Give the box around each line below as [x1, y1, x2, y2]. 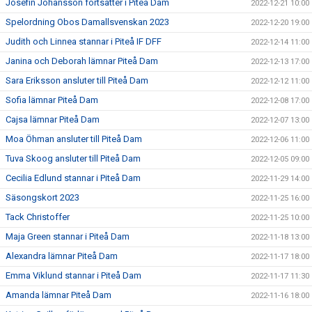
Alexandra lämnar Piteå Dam [6, 251, 118, 261]
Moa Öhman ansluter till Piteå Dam [6, 134, 142, 144]
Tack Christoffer [6, 212, 70, 222]
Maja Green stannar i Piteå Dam [6, 231, 130, 242]
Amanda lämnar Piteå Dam [6, 290, 111, 300]
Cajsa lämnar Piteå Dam [6, 114, 100, 125]
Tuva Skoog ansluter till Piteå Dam [6, 153, 141, 164]
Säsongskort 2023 [6, 192, 79, 203]
